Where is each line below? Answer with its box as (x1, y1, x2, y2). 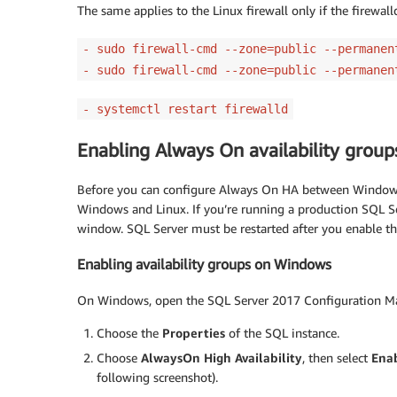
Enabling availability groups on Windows (77, 255, 331, 274)
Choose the (97, 324, 162, 340)
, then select (302, 349, 371, 365)
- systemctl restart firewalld (82, 102, 288, 117)
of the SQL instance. (225, 324, 339, 340)
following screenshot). (97, 369, 218, 385)
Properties (162, 324, 225, 340)
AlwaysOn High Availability (141, 349, 302, 365)
